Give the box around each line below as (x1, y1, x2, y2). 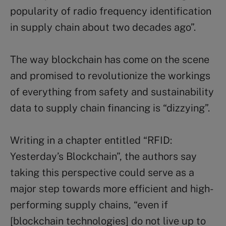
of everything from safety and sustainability (10, 85, 214, 98)
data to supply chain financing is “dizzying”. (10, 101, 210, 114)
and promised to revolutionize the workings (10, 69, 210, 82)
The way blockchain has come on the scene (10, 53, 209, 66)
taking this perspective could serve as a (10, 166, 194, 179)
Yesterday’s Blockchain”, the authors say (10, 150, 197, 162)
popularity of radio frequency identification (10, 5, 211, 17)
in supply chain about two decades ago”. (10, 21, 196, 33)
